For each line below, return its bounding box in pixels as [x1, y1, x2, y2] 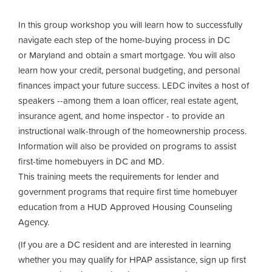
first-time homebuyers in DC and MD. [18, 154, 166, 168]
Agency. [18, 214, 49, 229]
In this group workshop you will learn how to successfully [18, 17, 242, 32]
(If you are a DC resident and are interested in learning [18, 237, 231, 251]
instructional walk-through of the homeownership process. [18, 123, 246, 138]
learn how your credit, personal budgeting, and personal [18, 63, 240, 77]
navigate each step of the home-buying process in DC [18, 32, 230, 47]
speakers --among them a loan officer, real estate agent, [18, 93, 238, 107]
